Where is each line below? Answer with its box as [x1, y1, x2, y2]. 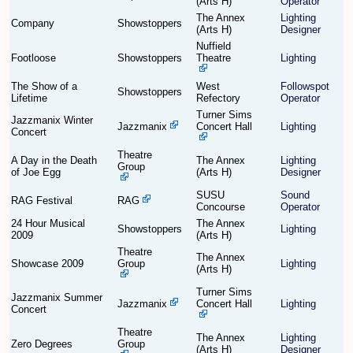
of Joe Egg [11, 166, 61, 179]
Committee [153, 171, 200, 182]
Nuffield [196, 40, 231, 53]
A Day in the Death [11, 154, 97, 167]
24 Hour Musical [11, 217, 85, 230]
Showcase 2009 [11, 258, 84, 270]
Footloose [11, 52, 56, 65]
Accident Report [142, 100, 211, 111]
